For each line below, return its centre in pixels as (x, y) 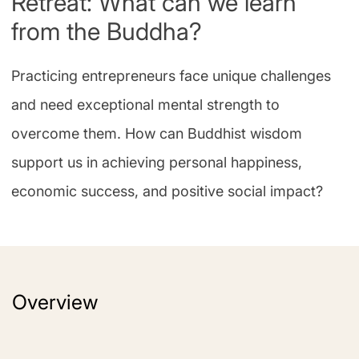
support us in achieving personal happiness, (157, 163)
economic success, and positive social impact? (167, 192)
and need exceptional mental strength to (146, 105)
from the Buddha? (107, 32)
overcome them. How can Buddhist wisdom (157, 134)
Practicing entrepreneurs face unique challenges (171, 76)
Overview (55, 303)
